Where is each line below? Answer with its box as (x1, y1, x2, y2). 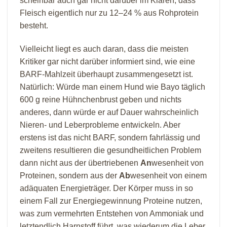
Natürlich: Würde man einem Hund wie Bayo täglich (20, 83, 205, 92)
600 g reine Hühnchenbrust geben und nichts (20, 95, 181, 104)
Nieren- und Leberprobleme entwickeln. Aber (20, 121, 180, 130)
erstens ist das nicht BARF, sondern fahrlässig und (20, 133, 200, 142)
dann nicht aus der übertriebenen (20, 159, 140, 168)
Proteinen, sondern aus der (20, 171, 119, 180)
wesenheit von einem (130, 171, 207, 180)
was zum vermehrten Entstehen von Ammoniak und (20, 209, 204, 218)
